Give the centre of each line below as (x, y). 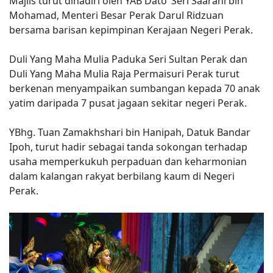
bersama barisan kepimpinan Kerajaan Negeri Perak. (131, 30)
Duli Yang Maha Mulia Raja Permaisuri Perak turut (124, 74)
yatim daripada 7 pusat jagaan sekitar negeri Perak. (128, 103)
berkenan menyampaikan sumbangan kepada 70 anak (135, 88)
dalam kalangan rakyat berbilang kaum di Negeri (122, 176)
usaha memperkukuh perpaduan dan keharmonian (128, 161)
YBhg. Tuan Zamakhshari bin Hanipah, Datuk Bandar (130, 132)
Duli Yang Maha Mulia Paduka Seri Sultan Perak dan (128, 59)
